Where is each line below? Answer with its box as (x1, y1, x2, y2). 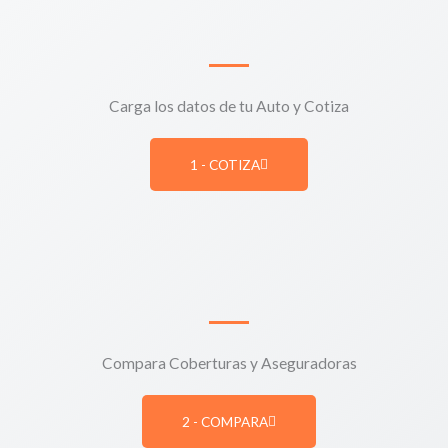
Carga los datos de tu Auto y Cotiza (109, 96, 349, 115)
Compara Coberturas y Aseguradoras (101, 353, 357, 372)
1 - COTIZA (190, 155, 260, 173)
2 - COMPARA (182, 412, 268, 430)
